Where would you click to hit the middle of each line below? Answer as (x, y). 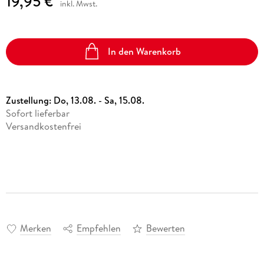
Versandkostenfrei (43, 126)
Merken (35, 228)
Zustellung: (29, 100)
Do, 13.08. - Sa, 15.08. (99, 100)
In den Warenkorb (145, 52)
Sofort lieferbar (37, 113)
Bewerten (165, 228)
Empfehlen (98, 228)
